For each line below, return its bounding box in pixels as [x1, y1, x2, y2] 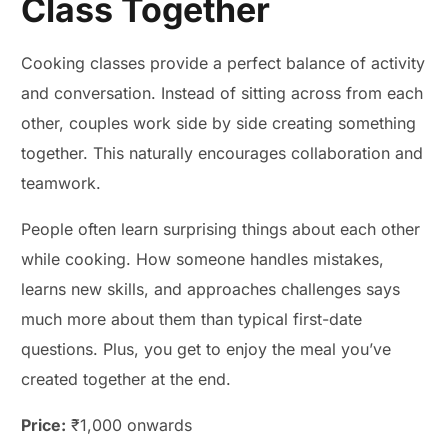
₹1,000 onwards [66, 415, 193, 436]
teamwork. [21, 173, 102, 194]
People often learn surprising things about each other [21, 219, 421, 240]
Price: [21, 415, 67, 436]
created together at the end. [21, 369, 232, 390]
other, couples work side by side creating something [21, 113, 417, 134]
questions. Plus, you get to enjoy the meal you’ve [21, 339, 392, 360]
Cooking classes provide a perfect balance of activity [21, 53, 426, 74]
